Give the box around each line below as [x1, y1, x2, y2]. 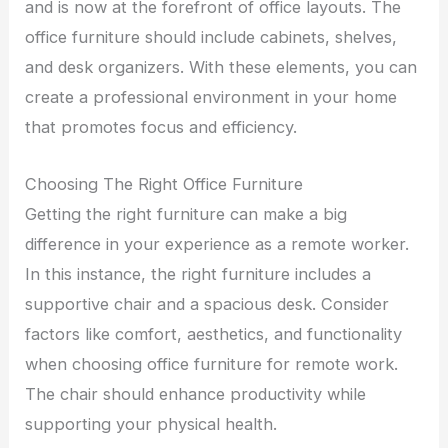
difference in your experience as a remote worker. [25, 233, 410, 254]
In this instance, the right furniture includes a [25, 263, 372, 284]
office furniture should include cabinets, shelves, [25, 27, 398, 48]
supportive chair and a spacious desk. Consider [25, 293, 390, 314]
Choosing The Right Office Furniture [25, 173, 304, 194]
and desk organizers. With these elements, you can [25, 57, 418, 78]
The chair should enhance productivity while [25, 383, 367, 404]
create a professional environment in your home [25, 87, 398, 108]
